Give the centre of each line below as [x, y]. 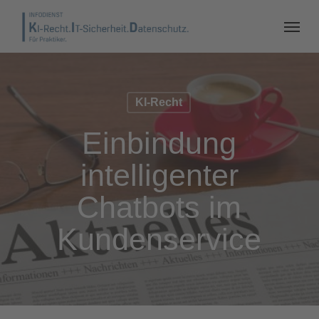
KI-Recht [159, 102]
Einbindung [159, 143]
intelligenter [159, 175]
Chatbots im [159, 207]
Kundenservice [159, 239]
